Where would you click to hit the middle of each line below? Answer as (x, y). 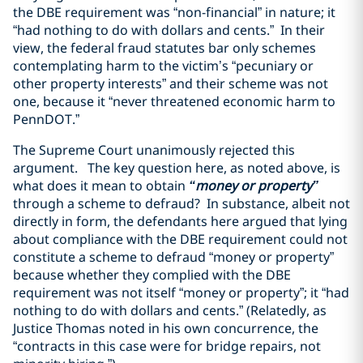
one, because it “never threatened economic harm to (174, 101)
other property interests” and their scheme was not (171, 83)
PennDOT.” (46, 119)
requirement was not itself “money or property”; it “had (181, 293)
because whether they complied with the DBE (152, 275)
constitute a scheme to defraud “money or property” (173, 257)
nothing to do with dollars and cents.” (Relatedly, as (170, 310)
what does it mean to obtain (101, 186)
